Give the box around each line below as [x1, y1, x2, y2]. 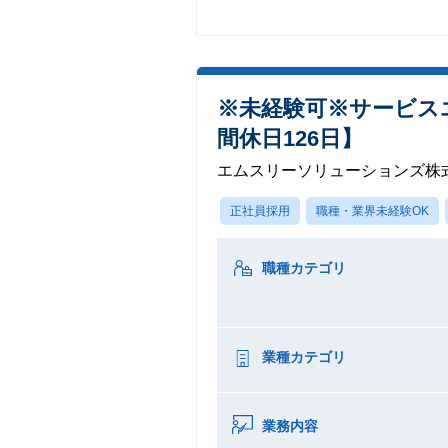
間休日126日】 [217, 126, 363, 151]
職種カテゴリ [262, 260, 346, 276]
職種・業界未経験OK [316, 204, 429, 218]
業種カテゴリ [262, 349, 346, 365]
